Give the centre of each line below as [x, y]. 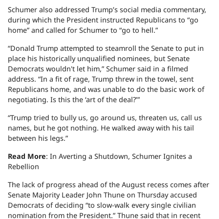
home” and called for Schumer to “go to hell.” [83, 30]
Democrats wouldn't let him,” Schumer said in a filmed [98, 69]
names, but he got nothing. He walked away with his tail [101, 128]
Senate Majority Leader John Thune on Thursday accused [102, 195]
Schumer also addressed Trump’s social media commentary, [107, 10]
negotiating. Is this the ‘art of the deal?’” [74, 100]
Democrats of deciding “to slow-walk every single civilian [102, 205]
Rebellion [23, 167]
